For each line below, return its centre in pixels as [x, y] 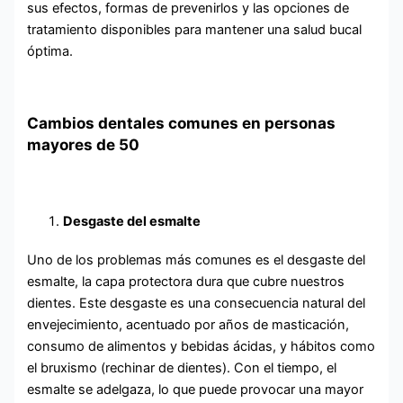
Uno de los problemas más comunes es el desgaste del [197, 260]
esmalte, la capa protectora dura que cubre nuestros [186, 281]
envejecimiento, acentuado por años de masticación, [188, 324]
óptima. [50, 52]
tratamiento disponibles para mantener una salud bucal [195, 30]
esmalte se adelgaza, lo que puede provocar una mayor [196, 389]
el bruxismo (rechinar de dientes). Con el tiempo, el [182, 367]
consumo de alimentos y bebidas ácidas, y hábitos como [201, 346]
